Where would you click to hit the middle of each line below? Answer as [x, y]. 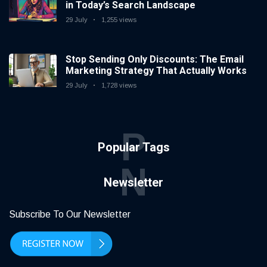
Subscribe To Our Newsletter [70, 215]
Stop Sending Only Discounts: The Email [155, 60]
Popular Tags [133, 148]
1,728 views [119, 86]
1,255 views [119, 20]
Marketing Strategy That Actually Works [156, 71]
